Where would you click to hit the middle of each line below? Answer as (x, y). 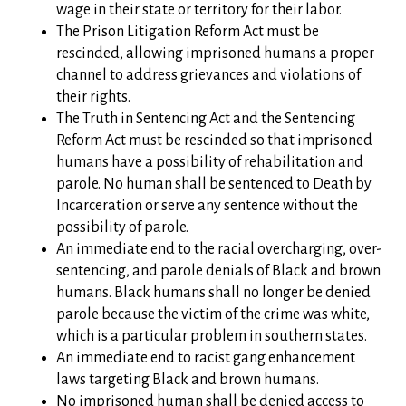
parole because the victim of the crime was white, (213, 314)
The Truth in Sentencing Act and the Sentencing (206, 119)
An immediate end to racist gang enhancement (206, 358)
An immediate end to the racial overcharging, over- (219, 249)
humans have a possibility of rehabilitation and (210, 162)
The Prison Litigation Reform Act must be (188, 32)
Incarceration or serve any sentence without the (208, 206)
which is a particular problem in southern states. (212, 336)
